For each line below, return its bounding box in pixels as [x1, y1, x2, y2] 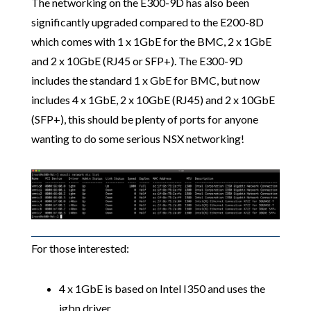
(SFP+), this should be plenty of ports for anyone [31, 112, 258, 126]
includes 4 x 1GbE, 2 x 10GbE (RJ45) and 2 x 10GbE [31, 92, 275, 106]
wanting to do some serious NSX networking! [31, 131, 244, 145]
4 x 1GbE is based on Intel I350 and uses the [58, 281, 265, 295]
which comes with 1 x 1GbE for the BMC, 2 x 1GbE [31, 34, 271, 48]
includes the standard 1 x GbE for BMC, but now [31, 73, 260, 87]
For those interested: [31, 241, 129, 255]
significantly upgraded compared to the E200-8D [31, 15, 264, 28]
